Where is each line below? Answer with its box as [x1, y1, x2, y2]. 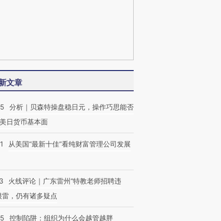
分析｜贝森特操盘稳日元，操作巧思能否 [9, 103, 134, 111]
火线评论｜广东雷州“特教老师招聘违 [8, 177, 121, 185]
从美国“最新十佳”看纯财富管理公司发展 [8, 140, 131, 148]
